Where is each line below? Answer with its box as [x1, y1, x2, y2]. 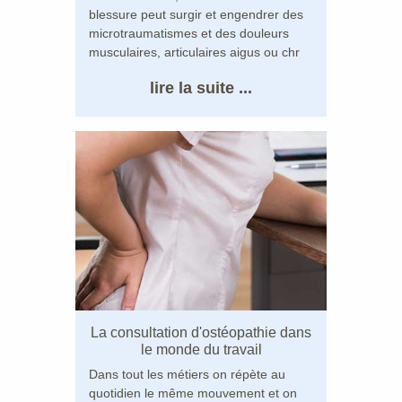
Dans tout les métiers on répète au [89, 366, 285, 381]
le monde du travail [140, 341, 262, 357]
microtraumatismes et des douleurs [89, 25, 289, 40]
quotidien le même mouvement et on [89, 385, 297, 400]
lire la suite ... [150, 78, 252, 97]
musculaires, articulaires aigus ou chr [89, 44, 300, 59]
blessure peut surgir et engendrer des [89, 6, 303, 22]
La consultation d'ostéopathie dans [91, 324, 311, 340]
